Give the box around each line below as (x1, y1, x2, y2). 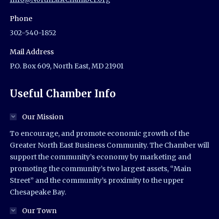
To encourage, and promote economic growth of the (10, 129, 189, 138)
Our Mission (22, 112, 64, 122)
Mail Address (10, 47, 54, 57)
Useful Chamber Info (10, 88, 116, 100)
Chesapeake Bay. (10, 188, 66, 197)
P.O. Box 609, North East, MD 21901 (10, 62, 124, 71)
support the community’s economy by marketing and (10, 153, 191, 162)
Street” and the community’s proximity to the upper (10, 176, 184, 185)
